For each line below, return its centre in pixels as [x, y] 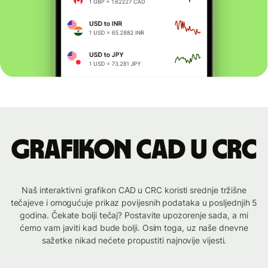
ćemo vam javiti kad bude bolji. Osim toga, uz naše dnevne [134, 228]
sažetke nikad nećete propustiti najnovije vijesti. [134, 240]
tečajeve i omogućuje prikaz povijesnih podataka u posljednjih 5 [134, 203]
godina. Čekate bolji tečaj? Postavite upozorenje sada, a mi [134, 215]
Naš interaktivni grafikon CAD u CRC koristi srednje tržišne [134, 190]
